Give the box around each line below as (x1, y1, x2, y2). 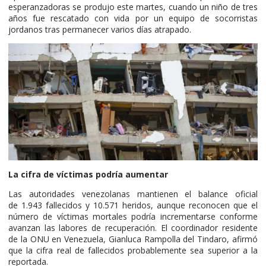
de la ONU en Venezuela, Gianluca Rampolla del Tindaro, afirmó (8, 233, 258, 245)
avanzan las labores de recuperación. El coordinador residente (8, 221, 258, 233)
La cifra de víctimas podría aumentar (8, 168, 168, 180)
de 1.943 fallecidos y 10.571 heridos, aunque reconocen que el (8, 199, 258, 211)
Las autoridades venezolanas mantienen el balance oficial (8, 188, 258, 199)
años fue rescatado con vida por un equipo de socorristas (8, 12, 258, 24)
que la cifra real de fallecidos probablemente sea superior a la (8, 244, 258, 256)
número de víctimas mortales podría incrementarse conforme (8, 210, 258, 222)
